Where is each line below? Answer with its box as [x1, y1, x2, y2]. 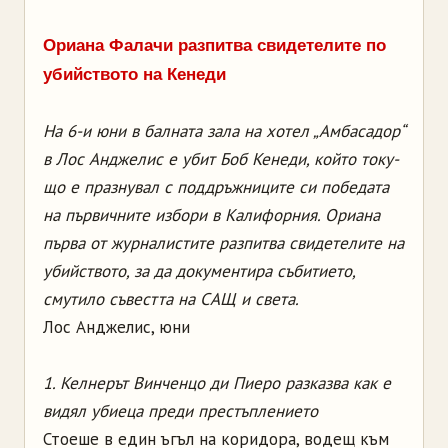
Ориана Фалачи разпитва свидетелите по [43, 35, 386, 55]
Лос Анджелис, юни [43, 315, 190, 338]
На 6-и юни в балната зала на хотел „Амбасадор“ [43, 119, 405, 142]
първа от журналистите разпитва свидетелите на [43, 231, 404, 254]
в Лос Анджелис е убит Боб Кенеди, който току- [43, 147, 399, 170]
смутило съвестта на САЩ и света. [43, 287, 299, 310]
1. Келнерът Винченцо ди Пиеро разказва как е [43, 371, 391, 394]
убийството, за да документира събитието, [43, 259, 355, 282]
